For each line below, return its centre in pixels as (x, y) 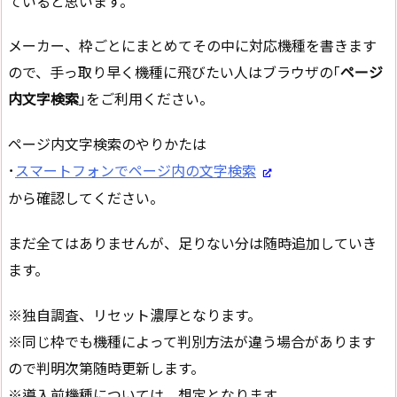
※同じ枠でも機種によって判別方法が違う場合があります (192, 342)
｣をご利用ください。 (146, 99)
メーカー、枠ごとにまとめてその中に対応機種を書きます (192, 46)
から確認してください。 (86, 198)
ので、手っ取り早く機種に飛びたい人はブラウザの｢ (174, 72)
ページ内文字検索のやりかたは (107, 144)
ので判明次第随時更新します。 (106, 368)
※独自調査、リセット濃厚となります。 (135, 315)
